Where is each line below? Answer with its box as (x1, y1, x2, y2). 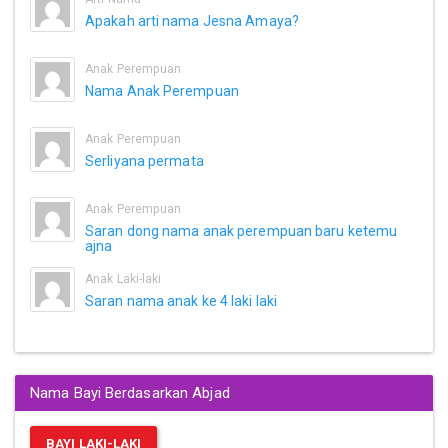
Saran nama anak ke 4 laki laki (85, 292, 277, 309)
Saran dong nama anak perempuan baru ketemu (85, 222, 398, 239)
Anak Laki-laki (85, 271, 162, 286)
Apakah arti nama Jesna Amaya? (85, 12, 299, 29)
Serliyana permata (85, 152, 204, 169)
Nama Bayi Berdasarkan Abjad (30, 383, 230, 402)
